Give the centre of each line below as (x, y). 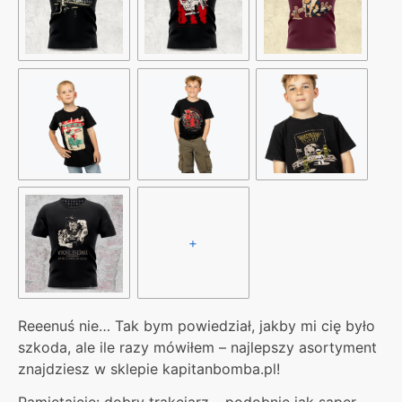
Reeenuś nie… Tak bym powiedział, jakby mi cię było (197, 325)
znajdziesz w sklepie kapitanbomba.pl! (149, 368)
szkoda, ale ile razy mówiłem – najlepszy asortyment (197, 347)
